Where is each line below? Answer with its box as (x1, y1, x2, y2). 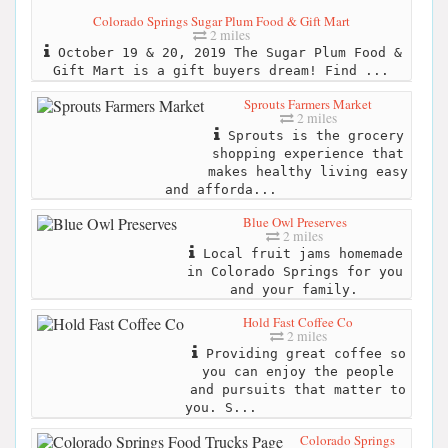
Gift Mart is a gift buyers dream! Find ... (52, 63, 389, 79)
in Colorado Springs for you (186, 263, 403, 279)
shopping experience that (212, 145, 404, 161)
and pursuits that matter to (190, 382, 406, 398)
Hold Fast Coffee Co (243, 313, 353, 332)
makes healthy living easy (208, 163, 408, 179)
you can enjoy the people (202, 364, 394, 380)
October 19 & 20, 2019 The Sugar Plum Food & (49, 45, 402, 61)
